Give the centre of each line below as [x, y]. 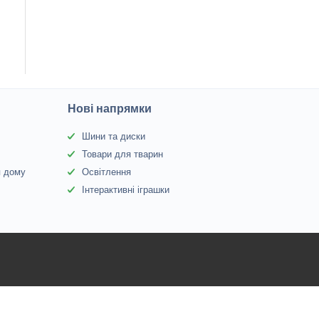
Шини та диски [113, 136]
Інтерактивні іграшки [125, 190]
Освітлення [106, 172]
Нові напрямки [109, 109]
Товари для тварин [122, 154]
